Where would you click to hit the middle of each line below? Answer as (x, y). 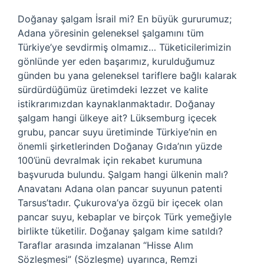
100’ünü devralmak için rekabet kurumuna (110, 160)
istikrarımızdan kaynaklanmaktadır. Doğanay (116, 104)
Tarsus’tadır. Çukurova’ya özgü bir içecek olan (120, 203)
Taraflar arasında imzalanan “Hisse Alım (105, 245)
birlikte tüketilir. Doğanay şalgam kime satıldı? (120, 231)
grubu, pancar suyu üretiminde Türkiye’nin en (117, 132)
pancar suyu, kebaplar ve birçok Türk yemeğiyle (125, 217)
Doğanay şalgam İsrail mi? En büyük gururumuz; (125, 19)
